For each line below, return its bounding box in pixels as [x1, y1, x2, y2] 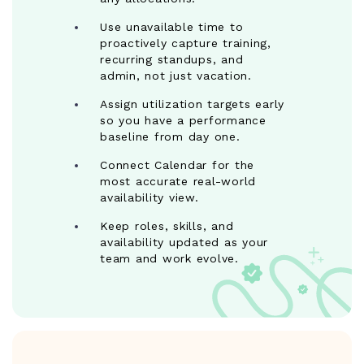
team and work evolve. [100, 252, 239, 266]
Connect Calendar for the [100, 158, 254, 172]
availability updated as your [100, 236, 268, 249]
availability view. [100, 191, 199, 205]
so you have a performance [100, 114, 266, 128]
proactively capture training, [100, 37, 271, 50]
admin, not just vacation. [100, 69, 252, 83]
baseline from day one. [100, 130, 240, 144]
